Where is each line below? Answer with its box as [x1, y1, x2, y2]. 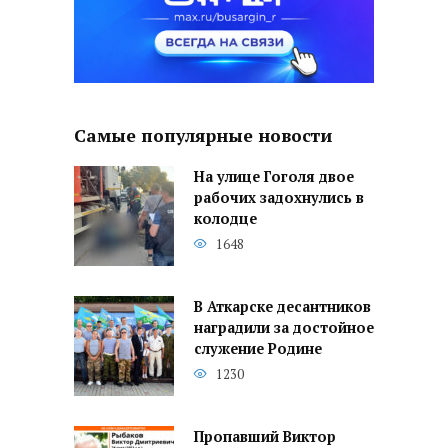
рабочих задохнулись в [194, 188, 364, 208]
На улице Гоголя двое [194, 167, 354, 187]
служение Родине [194, 339, 322, 359]
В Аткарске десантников [194, 297, 371, 317]
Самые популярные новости [74, 123, 332, 147]
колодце [194, 209, 257, 229]
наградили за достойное [194, 318, 374, 338]
